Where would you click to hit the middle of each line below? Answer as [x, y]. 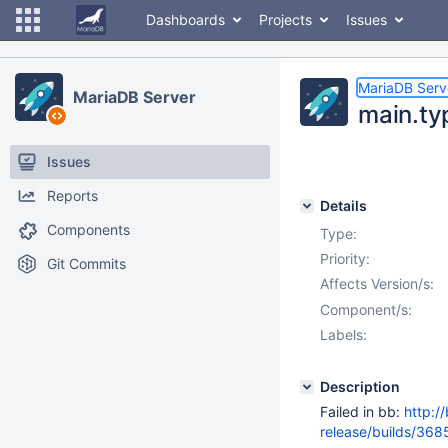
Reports [72, 195]
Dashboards [185, 19]
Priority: [345, 258]
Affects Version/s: [377, 283]
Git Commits [86, 263]
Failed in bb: [362, 411]
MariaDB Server [134, 97]
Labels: [343, 334]
